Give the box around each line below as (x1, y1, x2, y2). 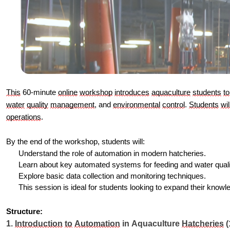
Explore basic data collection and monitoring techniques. (18, 171, 206, 180)
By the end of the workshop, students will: (6, 137, 145, 146)
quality (27, 100, 48, 109)
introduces (114, 88, 149, 97)
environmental (113, 100, 160, 109)
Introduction (15, 219, 63, 228)
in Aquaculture (120, 219, 182, 228)
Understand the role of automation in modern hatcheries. (18, 149, 206, 158)
